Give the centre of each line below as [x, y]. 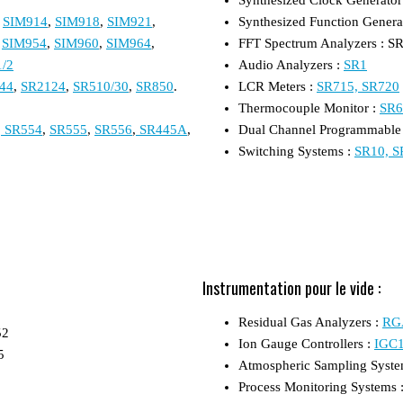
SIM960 [76, 43]
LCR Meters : [278, 86]
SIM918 [77, 21]
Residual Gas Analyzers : [310, 322]
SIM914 [25, 21]
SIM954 [24, 43]
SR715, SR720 [358, 86]
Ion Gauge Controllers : [306, 343]
